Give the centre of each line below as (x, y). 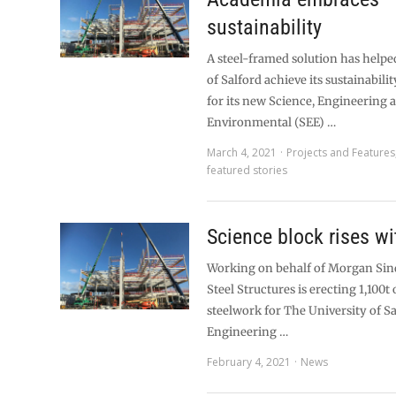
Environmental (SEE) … (272, 122)
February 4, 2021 (249, 362)
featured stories (247, 170)
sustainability (265, 27)
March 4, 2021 (242, 152)
